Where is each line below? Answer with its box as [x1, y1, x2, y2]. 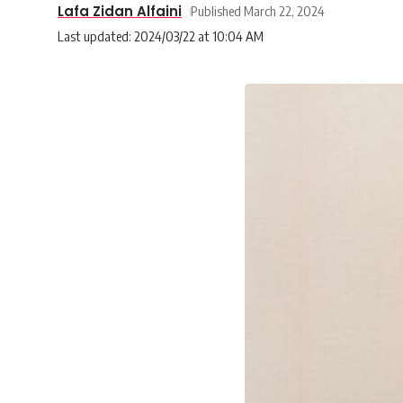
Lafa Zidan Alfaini [58, 2, 182, 21]
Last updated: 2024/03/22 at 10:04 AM [58, 28, 264, 44]
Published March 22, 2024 [190, 3, 325, 19]
